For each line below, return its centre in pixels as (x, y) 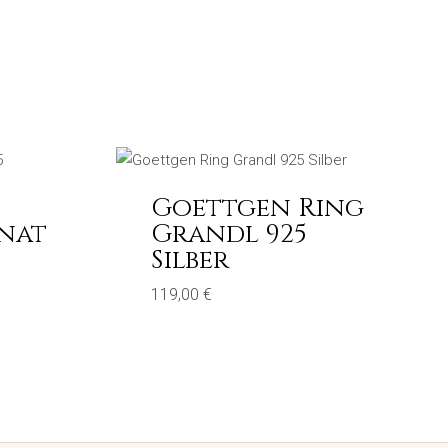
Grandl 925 (229, 235)
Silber (190, 261)
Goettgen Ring (257, 209)
